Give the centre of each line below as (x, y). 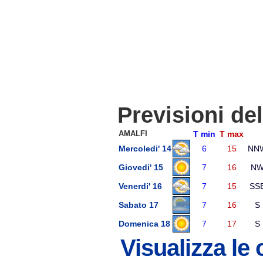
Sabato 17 (139, 205)
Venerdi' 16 (140, 186)
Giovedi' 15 (141, 167)
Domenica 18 (144, 224)
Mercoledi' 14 (145, 149)
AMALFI (133, 134)
